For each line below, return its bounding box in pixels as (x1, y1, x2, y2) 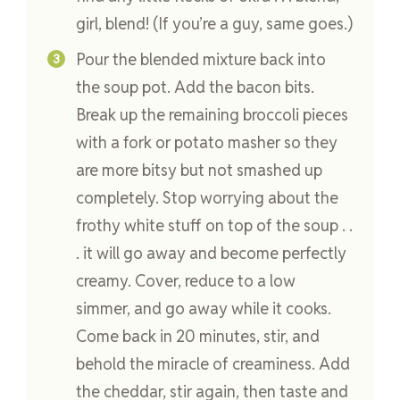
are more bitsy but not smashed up (76, 160, 322, 181)
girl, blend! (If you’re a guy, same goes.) (76, 13, 353, 35)
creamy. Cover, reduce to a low (76, 271, 296, 292)
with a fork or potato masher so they (76, 132, 337, 154)
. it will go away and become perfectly (76, 243, 346, 264)
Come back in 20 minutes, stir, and (76, 326, 320, 347)
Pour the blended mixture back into (76, 49, 326, 71)
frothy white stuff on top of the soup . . (76, 215, 353, 237)
